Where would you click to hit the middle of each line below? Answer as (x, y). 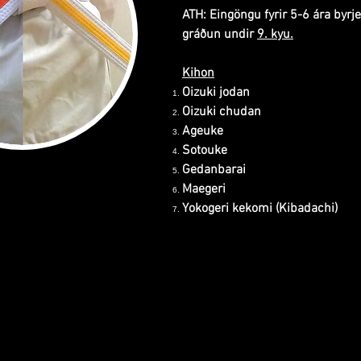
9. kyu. (275, 35)
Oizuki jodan (216, 93)
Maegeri (204, 189)
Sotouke (205, 151)
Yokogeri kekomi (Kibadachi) (260, 209)
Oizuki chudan (222, 112)
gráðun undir (220, 35)
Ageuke (203, 131)
